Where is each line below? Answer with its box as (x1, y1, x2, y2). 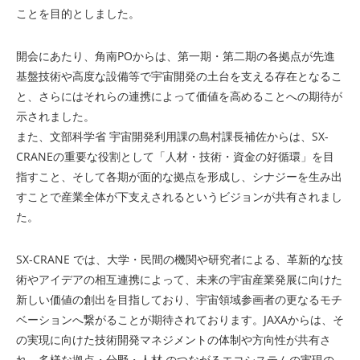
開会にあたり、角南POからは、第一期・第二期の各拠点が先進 (16, 48, 335, 63)
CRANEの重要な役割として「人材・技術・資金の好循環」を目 (16, 149, 334, 164)
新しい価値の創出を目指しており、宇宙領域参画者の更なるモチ (16, 292, 342, 307)
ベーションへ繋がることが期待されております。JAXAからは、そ (16, 312, 344, 327)
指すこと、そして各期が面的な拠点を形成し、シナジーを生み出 (16, 169, 342, 184)
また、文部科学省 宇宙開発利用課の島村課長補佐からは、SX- (16, 129, 329, 144)
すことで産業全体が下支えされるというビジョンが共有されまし (16, 189, 342, 204)
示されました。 (16, 108, 95, 124)
